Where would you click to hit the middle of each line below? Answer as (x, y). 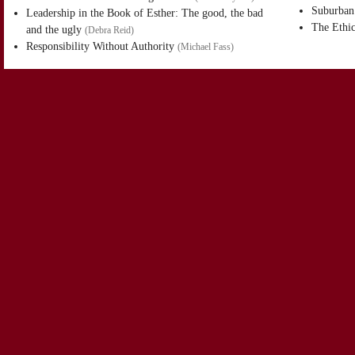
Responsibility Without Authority (100, 46)
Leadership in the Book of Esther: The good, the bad (145, 13)
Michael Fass (206, 47)
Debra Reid (109, 31)
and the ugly (54, 30)
